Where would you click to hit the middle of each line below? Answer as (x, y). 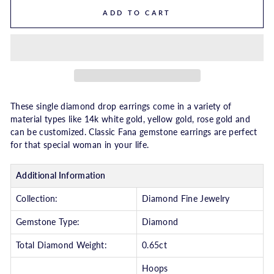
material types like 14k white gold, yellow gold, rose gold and (131, 120)
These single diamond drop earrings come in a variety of (121, 107)
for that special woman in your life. (80, 145)
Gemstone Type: (48, 222)
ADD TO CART (137, 13)
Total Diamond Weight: (62, 246)
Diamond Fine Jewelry (186, 199)
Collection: (37, 199)
